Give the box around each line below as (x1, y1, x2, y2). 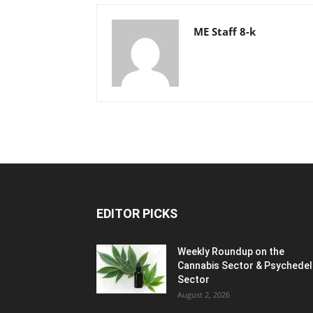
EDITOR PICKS (96, 206, 177, 221)
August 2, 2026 (177, 289, 230, 300)
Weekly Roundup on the (177, 246, 284, 257)
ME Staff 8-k (194, 24, 256, 38)
